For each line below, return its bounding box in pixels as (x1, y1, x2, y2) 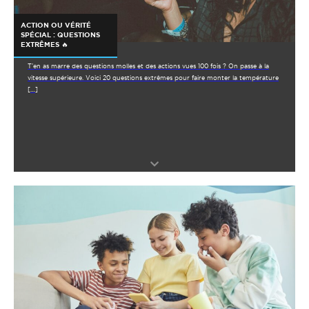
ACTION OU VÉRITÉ (21, 21, 91, 29)
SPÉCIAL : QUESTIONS (21, 30, 100, 39)
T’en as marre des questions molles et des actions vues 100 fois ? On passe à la (28, 62, 269, 70)
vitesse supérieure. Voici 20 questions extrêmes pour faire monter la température (28, 74, 279, 81)
